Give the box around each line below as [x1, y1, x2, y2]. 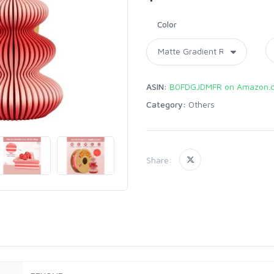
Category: [146, 99, 186, 109]
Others [188, 99, 215, 109]
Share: [146, 154, 172, 165]
